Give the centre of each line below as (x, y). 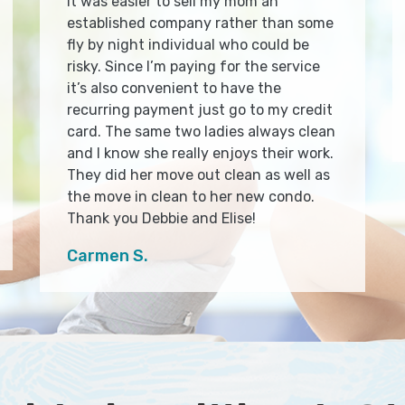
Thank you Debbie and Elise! (161, 219)
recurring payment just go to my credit (200, 110)
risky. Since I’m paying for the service (193, 67)
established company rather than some (200, 24)
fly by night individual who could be (188, 45)
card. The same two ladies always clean (201, 132)
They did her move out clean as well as (198, 175)
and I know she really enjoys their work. (200, 154)
